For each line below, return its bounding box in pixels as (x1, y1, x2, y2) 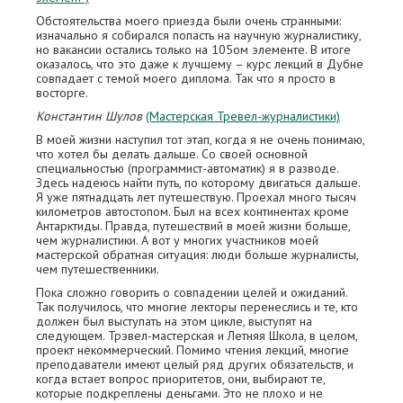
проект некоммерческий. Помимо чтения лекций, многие (36, 342, 349, 358)
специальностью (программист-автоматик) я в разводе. (36, 160, 338, 176)
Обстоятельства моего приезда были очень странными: (36, 13, 341, 29)
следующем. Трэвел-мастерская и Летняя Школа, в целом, (36, 327, 357, 344)
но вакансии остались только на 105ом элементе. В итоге (36, 41, 351, 58)
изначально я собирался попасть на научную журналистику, (36, 27, 361, 43)
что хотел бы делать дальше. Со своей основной (36, 146, 308, 162)
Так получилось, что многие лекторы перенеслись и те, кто (36, 299, 358, 315)
